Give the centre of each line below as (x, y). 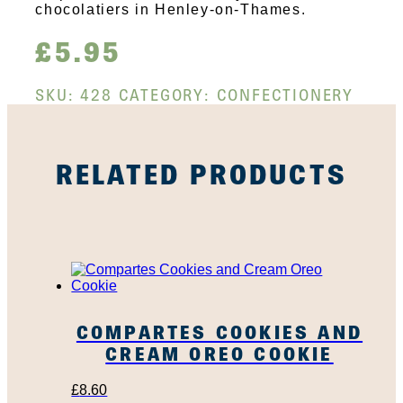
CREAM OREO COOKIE (219, 354)
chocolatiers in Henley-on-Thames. (171, 9)
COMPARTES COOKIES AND (219, 332)
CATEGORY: (167, 95)
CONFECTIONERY (285, 95)
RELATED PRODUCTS (201, 174)
